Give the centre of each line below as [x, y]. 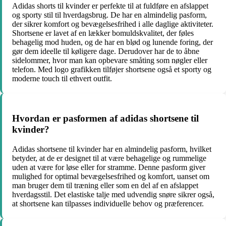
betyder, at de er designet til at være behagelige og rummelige [109, 158]
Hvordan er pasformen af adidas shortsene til [105, 118]
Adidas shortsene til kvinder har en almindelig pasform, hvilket [112, 149]
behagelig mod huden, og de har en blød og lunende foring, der [112, 42]
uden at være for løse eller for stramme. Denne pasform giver [109, 167]
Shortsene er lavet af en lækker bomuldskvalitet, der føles [103, 33]
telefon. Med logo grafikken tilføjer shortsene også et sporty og [112, 70]
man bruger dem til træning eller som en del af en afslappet [105, 185]
